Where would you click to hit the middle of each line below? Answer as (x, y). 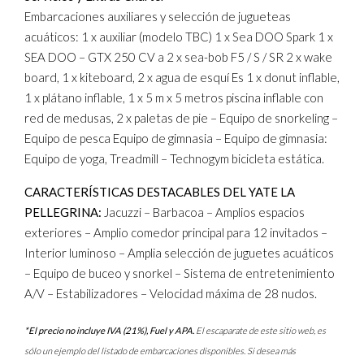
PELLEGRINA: (63, 212)
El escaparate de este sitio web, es (260, 330)
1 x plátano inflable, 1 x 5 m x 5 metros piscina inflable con (174, 97)
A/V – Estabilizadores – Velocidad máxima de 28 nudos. (171, 293)
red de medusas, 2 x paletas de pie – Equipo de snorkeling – (181, 118)
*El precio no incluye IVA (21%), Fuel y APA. (109, 330)
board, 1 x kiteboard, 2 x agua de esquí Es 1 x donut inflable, (182, 77)
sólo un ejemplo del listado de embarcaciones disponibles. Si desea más (160, 350)
